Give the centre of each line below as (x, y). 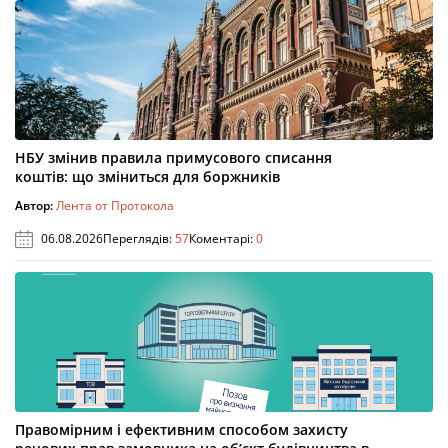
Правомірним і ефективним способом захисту (181, 430)
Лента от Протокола (115, 206)
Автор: (35, 206)
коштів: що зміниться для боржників (147, 177)
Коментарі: (222, 239)
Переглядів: (139, 239)
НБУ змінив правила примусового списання (173, 158)
